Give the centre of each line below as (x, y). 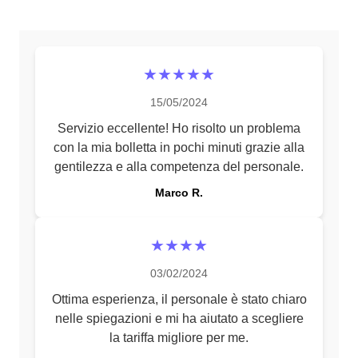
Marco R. (179, 193)
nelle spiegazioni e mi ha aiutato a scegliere (179, 318)
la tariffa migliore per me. (179, 338)
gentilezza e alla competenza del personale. (179, 167)
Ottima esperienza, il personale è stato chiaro (179, 299)
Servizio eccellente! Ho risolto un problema (179, 128)
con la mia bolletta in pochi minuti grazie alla (179, 147)
